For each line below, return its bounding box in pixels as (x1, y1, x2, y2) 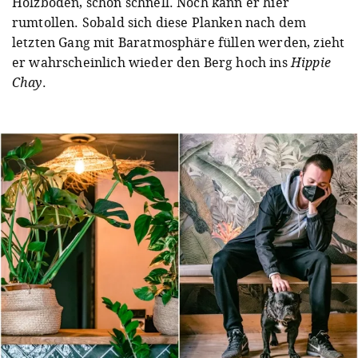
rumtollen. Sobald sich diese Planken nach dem (12, 13, 307, 31)
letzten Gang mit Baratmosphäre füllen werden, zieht (12, 33, 345, 51)
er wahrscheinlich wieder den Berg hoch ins (12, 53, 291, 71)
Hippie (290, 53, 331, 71)
